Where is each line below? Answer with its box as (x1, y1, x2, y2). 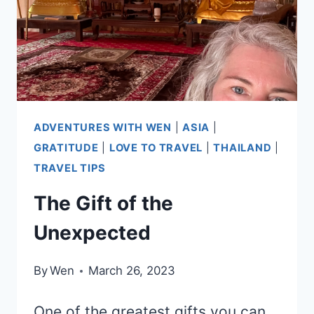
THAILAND (213, 141, 272, 154)
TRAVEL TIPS (34, 161, 107, 175)
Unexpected (34, 221, 151, 245)
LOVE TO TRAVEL (109, 141, 203, 154)
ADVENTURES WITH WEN (34, 121, 172, 134)
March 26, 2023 (88, 264, 176, 278)
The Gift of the (34, 191, 173, 216)
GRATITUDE (34, 141, 99, 154)
